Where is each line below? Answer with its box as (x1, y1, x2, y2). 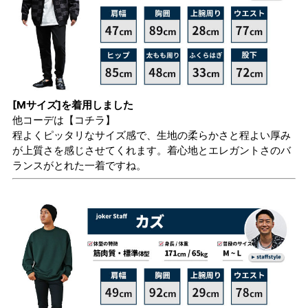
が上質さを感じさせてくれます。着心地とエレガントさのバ (12, 143, 291, 157)
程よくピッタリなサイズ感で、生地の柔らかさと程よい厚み (12, 128, 291, 142)
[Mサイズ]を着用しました (12, 98, 133, 111)
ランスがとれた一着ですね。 (12, 158, 146, 172)
